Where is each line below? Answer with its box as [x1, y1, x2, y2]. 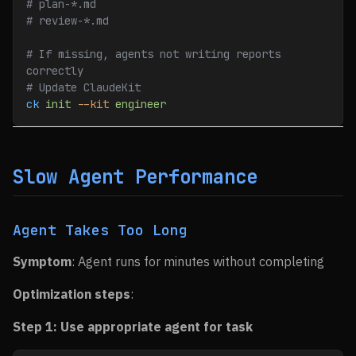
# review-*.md [26, 14, 109, 28]
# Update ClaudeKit [26, 80, 141, 95]
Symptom [13, 253, 72, 269]
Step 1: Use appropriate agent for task [13, 319, 253, 335]
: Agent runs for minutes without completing [72, 253, 324, 269]
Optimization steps [13, 286, 130, 302]
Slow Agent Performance [13, 164, 257, 189]
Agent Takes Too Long [13, 221, 188, 239]
